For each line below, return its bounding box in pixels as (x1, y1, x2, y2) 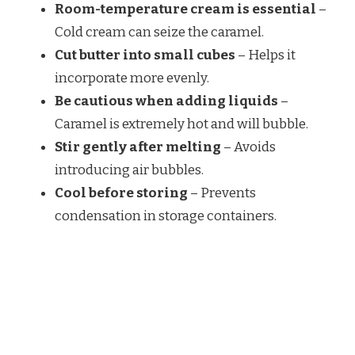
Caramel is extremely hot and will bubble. (55, 115, 308, 132)
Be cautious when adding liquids (55, 92, 278, 109)
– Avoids (221, 138, 276, 155)
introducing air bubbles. (55, 161, 204, 178)
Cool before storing (55, 184, 188, 201)
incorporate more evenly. (55, 69, 209, 86)
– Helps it (235, 46, 296, 63)
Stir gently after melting (55, 138, 221, 155)
